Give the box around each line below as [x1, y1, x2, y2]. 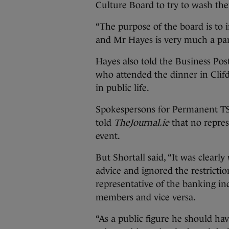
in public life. [96, 83, 149, 93]
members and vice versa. [96, 192, 196, 202]
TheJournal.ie [114, 118, 169, 128]
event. [96, 131, 120, 141]
